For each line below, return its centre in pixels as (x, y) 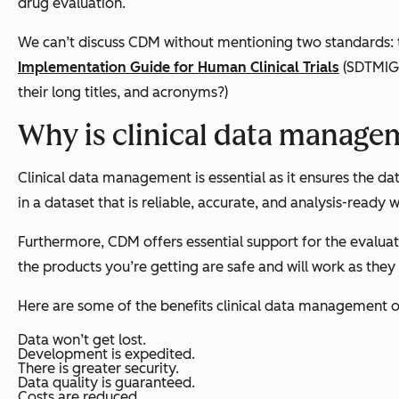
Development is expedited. (106, 354)
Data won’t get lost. (82, 340)
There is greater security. (98, 369)
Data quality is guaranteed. (106, 383)
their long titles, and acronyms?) (123, 93)
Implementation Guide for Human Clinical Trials (179, 68)
